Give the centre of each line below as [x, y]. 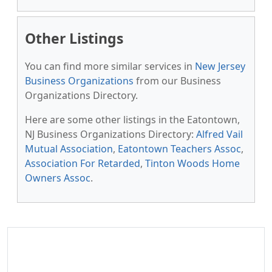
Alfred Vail [219, 134]
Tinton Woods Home [192, 163]
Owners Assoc [58, 178]
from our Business [177, 81]
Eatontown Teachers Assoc [179, 149]
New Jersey [220, 66]
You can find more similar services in [110, 66]
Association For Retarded [83, 163]
